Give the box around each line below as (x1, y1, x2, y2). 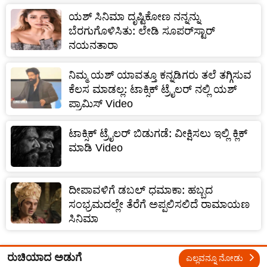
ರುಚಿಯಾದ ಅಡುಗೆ (7, 250, 82, 264)
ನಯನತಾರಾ (69, 38, 118, 52)
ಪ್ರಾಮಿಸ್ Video (69, 96, 133, 110)
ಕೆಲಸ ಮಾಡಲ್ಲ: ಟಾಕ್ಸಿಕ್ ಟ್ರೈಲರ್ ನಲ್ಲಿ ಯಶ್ (69, 82, 237, 96)
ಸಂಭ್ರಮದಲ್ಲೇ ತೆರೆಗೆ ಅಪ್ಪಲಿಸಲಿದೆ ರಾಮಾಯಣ (69, 197, 250, 211)
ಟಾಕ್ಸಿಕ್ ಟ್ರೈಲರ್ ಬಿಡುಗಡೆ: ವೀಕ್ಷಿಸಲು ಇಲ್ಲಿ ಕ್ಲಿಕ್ (69, 126, 247, 140)
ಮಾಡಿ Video (69, 140, 123, 154)
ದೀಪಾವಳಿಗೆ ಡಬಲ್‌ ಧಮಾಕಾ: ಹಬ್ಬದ (69, 182, 213, 197)
